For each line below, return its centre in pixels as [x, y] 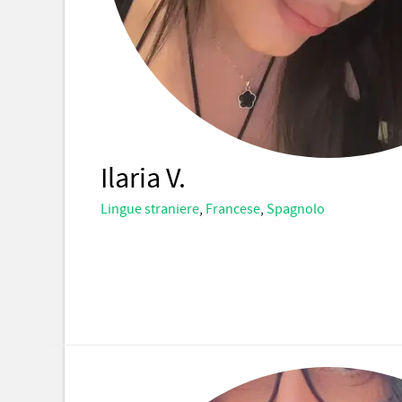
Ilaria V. [143, 179]
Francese [233, 209]
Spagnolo [296, 209]
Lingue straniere [150, 209]
